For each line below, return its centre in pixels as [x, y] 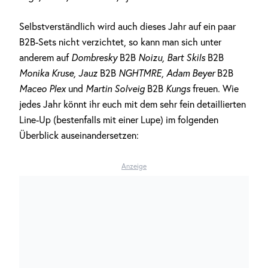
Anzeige [134, 166]
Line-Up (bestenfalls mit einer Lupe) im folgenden [119, 120]
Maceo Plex [42, 89]
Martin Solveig [115, 89]
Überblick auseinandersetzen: [79, 135]
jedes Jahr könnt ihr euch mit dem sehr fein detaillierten [133, 104]
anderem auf [45, 57]
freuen [204, 89]
